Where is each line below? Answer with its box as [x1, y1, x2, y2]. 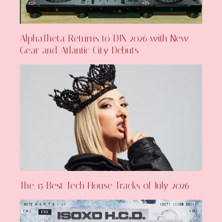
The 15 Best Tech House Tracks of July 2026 [20, 179, 190, 191]
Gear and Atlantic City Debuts [20, 45, 139, 56]
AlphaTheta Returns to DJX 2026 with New [20, 33, 189, 45]
